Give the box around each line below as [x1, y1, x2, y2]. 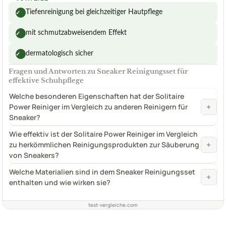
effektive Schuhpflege [9, 76, 84, 85]
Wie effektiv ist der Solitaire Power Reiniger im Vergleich [9, 129, 198, 139]
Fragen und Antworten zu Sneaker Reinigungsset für [9, 67, 188, 76]
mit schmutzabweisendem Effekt [26, 29, 127, 37]
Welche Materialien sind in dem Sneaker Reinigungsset [9, 167, 195, 177]
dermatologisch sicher [26, 50, 93, 58]
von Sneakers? [9, 150, 59, 160]
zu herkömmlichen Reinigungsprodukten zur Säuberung [9, 140, 199, 150]
